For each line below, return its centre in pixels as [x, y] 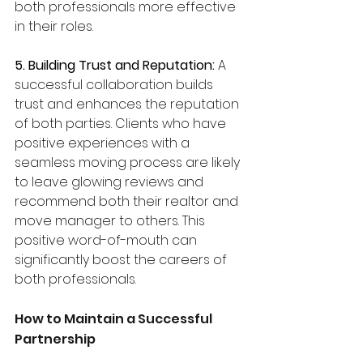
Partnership [55, 340]
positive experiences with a [104, 143]
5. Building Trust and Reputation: [116, 66]
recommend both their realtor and [128, 202]
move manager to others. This [111, 221]
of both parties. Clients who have [122, 124]
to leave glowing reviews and [111, 182]
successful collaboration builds [115, 85]
